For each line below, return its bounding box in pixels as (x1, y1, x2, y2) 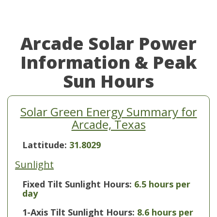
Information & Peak (20, 50, 197, 74)
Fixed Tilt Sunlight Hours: (22, 178, 132, 190)
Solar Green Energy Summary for (20, 104, 197, 120)
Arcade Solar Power (20, 31, 197, 55)
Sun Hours (63, 69, 154, 93)
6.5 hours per (134, 178, 190, 190)
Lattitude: (22, 139, 69, 151)
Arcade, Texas (71, 116, 146, 132)
